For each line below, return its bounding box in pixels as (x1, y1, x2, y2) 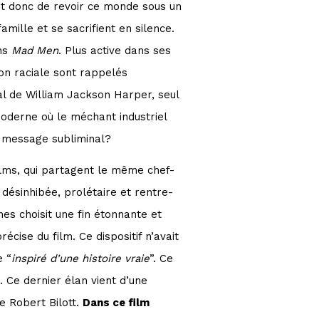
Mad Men (11, 43, 58, 57)
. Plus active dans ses (58, 43, 171, 57)
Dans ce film (83, 296, 150, 309)
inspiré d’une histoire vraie (11, 251, 150, 265)
